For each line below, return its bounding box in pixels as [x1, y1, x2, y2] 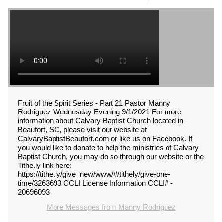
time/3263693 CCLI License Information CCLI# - [18, 179, 173, 187]
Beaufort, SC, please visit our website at [18, 125, 147, 134]
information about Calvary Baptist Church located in [18, 116, 183, 125]
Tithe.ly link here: [18, 161, 72, 169]
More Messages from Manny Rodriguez [46, 203, 176, 211]
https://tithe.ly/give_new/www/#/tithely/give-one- [18, 170, 170, 178]
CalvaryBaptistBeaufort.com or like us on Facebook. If [18, 134, 192, 143]
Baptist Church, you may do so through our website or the [18, 152, 204, 161]
